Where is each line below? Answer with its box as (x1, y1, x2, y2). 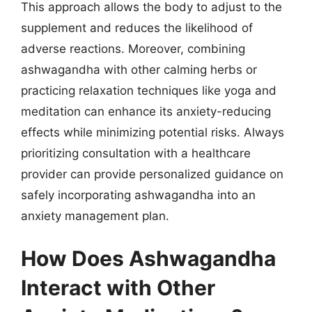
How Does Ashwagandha (21, 246, 276, 271)
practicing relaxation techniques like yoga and (21, 83, 276, 97)
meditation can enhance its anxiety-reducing (21, 104, 271, 118)
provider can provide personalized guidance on (21, 166, 283, 181)
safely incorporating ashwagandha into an (21, 187, 256, 202)
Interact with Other (21, 275, 215, 300)
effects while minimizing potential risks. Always (21, 125, 284, 139)
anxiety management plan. (21, 208, 169, 223)
